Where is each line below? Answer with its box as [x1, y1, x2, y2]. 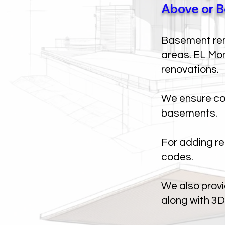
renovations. [161, 64, 219, 75]
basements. [161, 108, 217, 119]
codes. [161, 152, 193, 162]
